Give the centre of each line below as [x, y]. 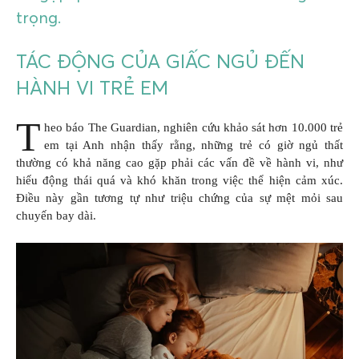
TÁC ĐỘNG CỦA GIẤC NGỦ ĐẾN [160, 61]
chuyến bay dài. [56, 216]
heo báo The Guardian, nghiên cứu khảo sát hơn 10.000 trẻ [194, 128]
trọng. [38, 18]
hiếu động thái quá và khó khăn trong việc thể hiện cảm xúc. [179, 181]
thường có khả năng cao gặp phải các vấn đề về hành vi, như [179, 163]
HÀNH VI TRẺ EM [92, 87]
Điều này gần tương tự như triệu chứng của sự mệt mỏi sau [179, 198]
